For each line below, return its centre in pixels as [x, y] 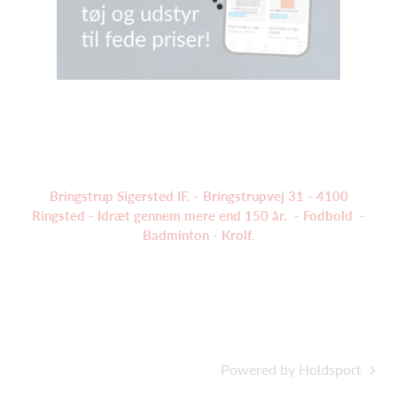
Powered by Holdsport [291, 369]
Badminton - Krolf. [198, 235]
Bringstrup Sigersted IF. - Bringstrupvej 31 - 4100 [198, 196]
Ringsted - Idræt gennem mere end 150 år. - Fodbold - [198, 215]
